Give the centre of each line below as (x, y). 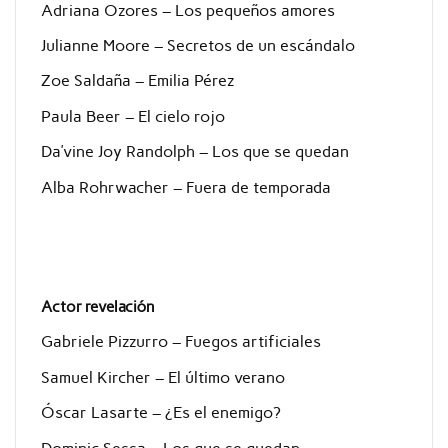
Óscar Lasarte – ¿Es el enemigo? (160, 413)
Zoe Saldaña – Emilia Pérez (137, 81)
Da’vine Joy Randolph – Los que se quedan (194, 152)
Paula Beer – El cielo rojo (132, 116)
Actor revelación (97, 307)
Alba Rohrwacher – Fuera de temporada (185, 187)
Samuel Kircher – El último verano (162, 377)
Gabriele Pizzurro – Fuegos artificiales (180, 342)
